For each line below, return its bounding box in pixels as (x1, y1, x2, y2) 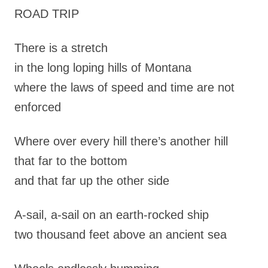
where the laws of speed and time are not (14, 81, 234, 94)
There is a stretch (14, 41, 108, 54)
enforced (14, 100, 61, 114)
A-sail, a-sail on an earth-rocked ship (14, 208, 209, 221)
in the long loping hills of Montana (14, 61, 191, 74)
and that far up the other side (14, 174, 169, 187)
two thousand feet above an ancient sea (14, 228, 227, 241)
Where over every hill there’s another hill (14, 135, 228, 148)
